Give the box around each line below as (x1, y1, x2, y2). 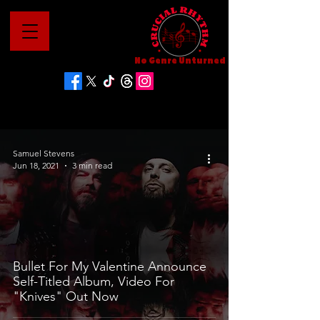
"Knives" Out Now (13, 289, 119, 304)
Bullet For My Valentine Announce (13, 259, 206, 274)
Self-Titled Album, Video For (13, 274, 174, 289)
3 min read (72, 160, 112, 171)
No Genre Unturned (134, 57, 226, 64)
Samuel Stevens (13, 148, 74, 159)
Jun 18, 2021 (13, 160, 59, 171)
